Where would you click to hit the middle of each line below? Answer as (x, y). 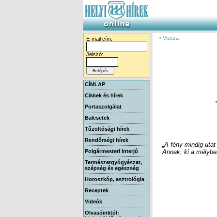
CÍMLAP (95, 84)
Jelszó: (95, 54)
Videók (93, 201)
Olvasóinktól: (102, 213)
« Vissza (169, 38)
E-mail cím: (99, 39)
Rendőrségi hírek (107, 140)
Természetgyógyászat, (113, 162)
